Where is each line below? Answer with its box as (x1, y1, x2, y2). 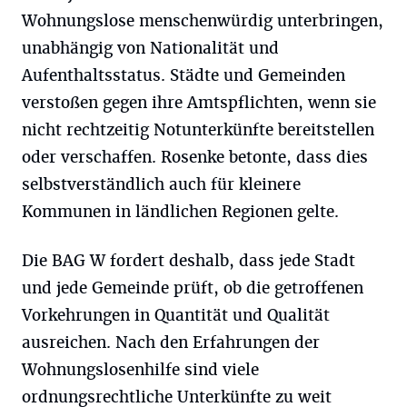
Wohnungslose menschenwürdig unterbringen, (22, 11, 383, 31)
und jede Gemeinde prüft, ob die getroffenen (22, 278, 363, 298)
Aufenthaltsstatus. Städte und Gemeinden (22, 65, 345, 85)
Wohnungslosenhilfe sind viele (22, 360, 259, 380)
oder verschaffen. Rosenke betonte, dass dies (22, 147, 368, 167)
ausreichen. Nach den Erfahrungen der (22, 333, 320, 352)
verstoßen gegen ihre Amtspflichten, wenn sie (22, 93, 376, 113)
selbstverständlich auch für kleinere (22, 174, 301, 194)
